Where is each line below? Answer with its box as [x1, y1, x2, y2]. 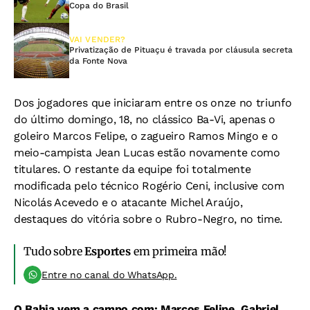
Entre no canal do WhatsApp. [42, 268, 177, 280]
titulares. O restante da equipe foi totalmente [14, 162, 251, 176]
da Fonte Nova [69, 55, 127, 66]
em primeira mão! [130, 244, 228, 258]
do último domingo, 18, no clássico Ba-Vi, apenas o [14, 112, 275, 126]
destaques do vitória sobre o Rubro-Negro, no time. [14, 212, 282, 226]
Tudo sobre [24, 244, 85, 258]
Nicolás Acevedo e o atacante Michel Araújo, [14, 195, 243, 209]
